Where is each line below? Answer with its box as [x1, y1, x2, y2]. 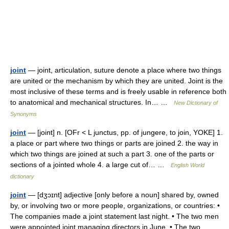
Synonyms [10, 111, 37, 117]
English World [171, 162, 204, 168]
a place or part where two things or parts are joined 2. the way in [10, 139, 218, 147]
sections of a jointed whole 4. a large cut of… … [10, 161, 171, 169]
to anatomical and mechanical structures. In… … [10, 98, 174, 106]
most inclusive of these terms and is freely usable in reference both [10, 87, 226, 96]
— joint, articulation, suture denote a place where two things [26, 66, 221, 74]
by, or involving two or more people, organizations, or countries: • [10, 201, 220, 210]
